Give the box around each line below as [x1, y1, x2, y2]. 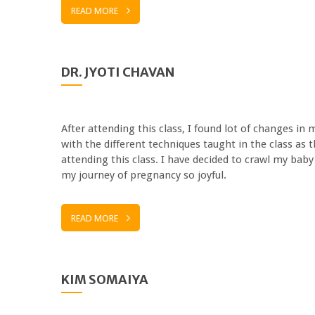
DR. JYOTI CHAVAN [61, 63, 175, 80]
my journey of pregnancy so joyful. [61, 168, 226, 181]
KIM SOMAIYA [61, 271, 148, 288]
